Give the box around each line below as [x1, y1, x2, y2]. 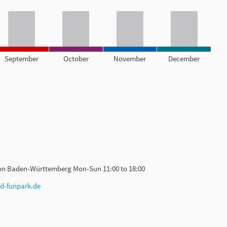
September [5, 53, 39, 63]
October [63, 53, 89, 63]
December [168, 53, 200, 63]
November [113, 53, 146, 63]
